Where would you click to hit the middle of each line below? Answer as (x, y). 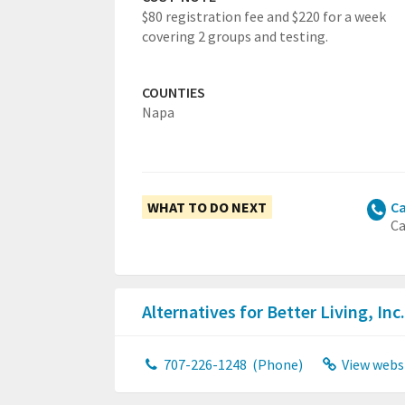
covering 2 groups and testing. (235, 37)
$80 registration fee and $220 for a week (264, 17)
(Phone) (276, 365)
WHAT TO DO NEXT (207, 207)
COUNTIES (174, 93)
